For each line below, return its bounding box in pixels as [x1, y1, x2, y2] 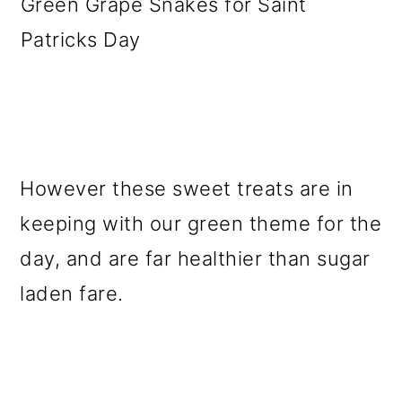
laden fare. [20, 282, 124, 305]
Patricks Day [20, 28, 141, 51]
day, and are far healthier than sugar [20, 247, 371, 270]
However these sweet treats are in [20, 177, 354, 200]
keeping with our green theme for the [20, 212, 382, 235]
